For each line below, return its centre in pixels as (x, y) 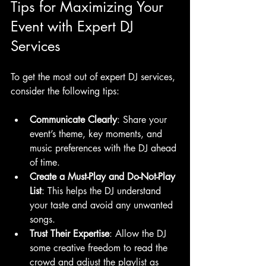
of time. (45, 162)
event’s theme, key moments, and (97, 134)
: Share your (143, 119)
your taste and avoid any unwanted (103, 205)
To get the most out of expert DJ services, (94, 77)
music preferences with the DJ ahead (104, 148)
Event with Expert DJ (74, 26)
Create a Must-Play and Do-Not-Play (104, 176)
